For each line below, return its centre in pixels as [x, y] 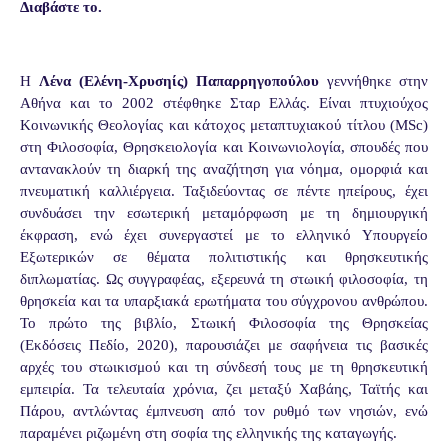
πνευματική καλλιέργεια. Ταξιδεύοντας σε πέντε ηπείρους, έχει [224, 190]
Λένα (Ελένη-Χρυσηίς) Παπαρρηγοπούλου [179, 80]
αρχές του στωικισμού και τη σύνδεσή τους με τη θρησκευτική [224, 366]
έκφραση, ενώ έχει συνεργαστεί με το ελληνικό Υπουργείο [224, 234]
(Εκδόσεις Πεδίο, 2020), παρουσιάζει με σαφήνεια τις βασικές [224, 344]
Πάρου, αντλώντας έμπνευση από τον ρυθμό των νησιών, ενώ [224, 410]
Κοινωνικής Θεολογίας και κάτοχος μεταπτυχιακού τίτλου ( [207, 124]
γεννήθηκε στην [373, 80]
